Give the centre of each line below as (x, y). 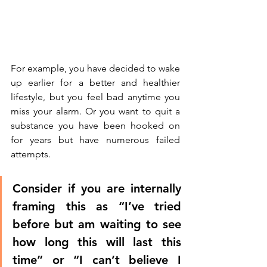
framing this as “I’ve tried (97, 206)
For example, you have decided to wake (95, 68)
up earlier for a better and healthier (95, 82)
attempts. (32, 154)
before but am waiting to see (97, 224)
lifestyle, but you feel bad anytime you (95, 97)
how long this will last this (97, 242)
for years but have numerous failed (95, 139)
